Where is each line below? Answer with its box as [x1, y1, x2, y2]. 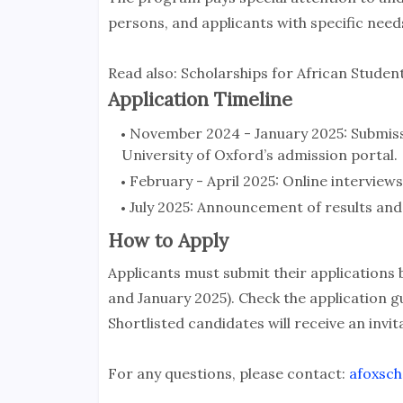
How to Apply [107, 228, 228, 254]
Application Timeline [107, 87, 292, 112]
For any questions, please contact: [107, 364, 349, 383]
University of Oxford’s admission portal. [121, 146, 398, 165]
